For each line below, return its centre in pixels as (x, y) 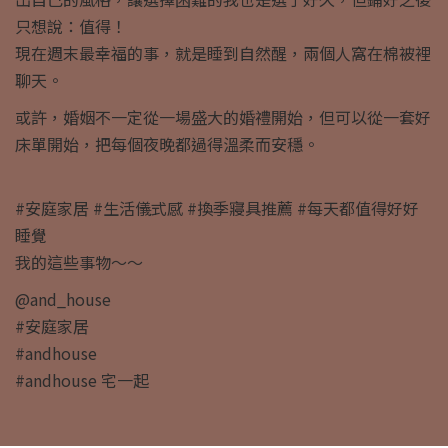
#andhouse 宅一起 (82, 379)
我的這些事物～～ (79, 261)
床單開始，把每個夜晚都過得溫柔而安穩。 (167, 143)
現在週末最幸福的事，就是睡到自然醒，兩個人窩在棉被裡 (223, 52)
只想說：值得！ (71, 25)
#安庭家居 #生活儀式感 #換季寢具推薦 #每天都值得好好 (217, 207)
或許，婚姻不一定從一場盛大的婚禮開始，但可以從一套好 (223, 116)
